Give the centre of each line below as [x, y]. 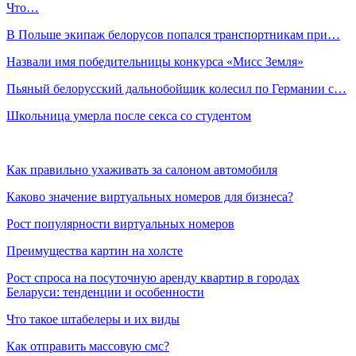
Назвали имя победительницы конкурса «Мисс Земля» [155, 61]
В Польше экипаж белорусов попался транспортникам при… [173, 34]
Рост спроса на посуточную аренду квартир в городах [153, 277]
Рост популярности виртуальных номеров [120, 223]
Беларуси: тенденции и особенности [105, 292]
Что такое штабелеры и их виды [93, 319]
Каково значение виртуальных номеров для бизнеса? [150, 196]
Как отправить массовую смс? [88, 346]
